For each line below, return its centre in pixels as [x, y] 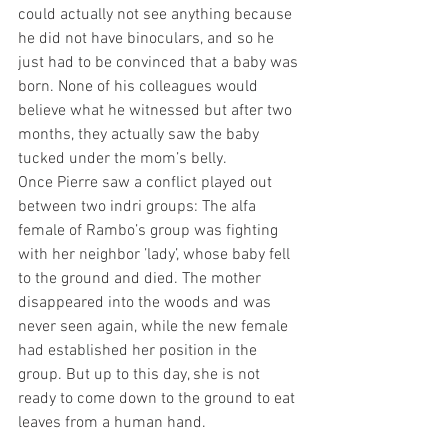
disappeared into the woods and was [146, 303]
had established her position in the [139, 351]
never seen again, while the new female [155, 327]
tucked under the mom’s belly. [122, 159]
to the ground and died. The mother [141, 279]
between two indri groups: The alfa [139, 207]
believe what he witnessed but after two [157, 111]
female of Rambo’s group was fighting [150, 231]
